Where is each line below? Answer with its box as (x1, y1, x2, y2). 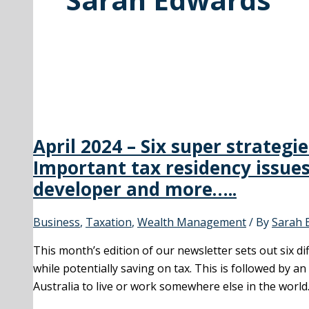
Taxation (86, 215, 132, 230)
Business (33, 215, 80, 230)
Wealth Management (137, 215, 246, 230)
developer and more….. (33, 176, 237, 201)
